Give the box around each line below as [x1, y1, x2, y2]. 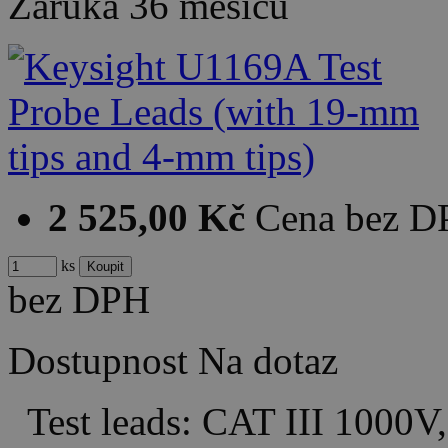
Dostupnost [8, 338, 188, 382]
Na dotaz [198, 338, 338, 382]
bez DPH [8, 277, 150, 321]
